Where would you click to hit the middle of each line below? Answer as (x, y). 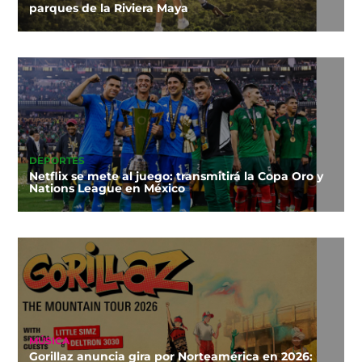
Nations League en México (107, 189)
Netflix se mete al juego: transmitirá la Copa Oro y (176, 177)
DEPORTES (57, 161)
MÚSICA (49, 341)
